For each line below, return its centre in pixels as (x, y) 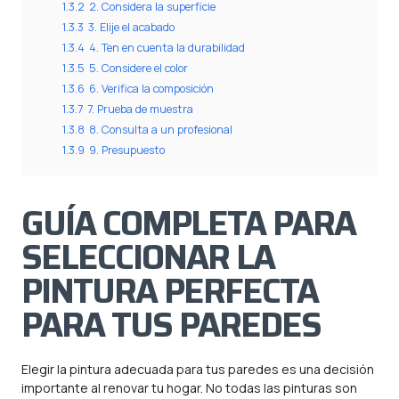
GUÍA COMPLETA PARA (188, 224)
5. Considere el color (138, 68)
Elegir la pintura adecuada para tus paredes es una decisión (198, 369)
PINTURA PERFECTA (170, 291)
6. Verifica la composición (151, 89)
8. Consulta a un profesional (161, 130)
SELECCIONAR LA (148, 257)
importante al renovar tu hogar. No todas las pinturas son (189, 388)
